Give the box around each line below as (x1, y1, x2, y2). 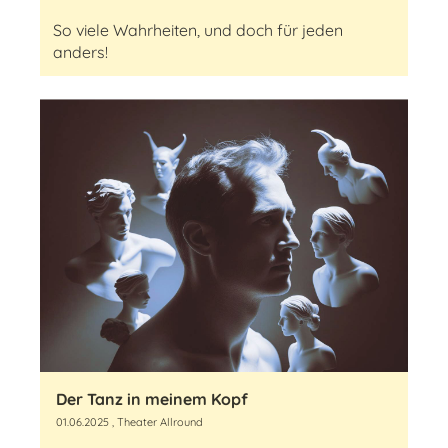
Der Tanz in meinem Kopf (56, 389, 248, 409)
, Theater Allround (109, 415, 203, 429)
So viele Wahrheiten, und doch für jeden (53, 20, 343, 40)
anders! (53, 42, 108, 62)
